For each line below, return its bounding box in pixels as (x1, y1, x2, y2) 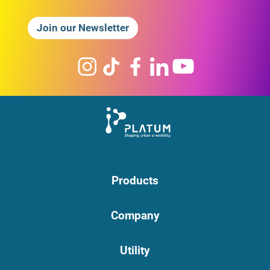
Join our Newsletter (37, 21, 129, 34)
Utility (120, 243, 150, 257)
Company (110, 208, 160, 222)
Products (111, 173, 159, 187)
